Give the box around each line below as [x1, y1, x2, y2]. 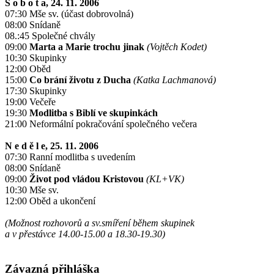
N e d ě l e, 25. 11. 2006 [5, 140, 98, 151]
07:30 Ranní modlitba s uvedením [5, 151, 135, 162]
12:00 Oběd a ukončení [5, 195, 95, 206]
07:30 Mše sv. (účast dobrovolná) [5, 8, 133, 19]
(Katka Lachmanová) [133, 74, 216, 85]
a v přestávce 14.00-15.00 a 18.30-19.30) [5, 228, 165, 239]
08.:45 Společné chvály [5, 30, 95, 41]
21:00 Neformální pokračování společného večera [5, 118, 197, 129]
